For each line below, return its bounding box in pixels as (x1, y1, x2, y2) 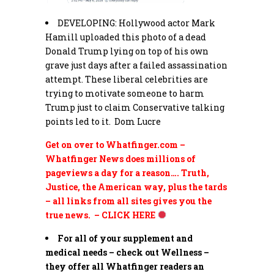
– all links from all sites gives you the (45, 194, 212, 207)
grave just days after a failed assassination (45, 59, 228, 71)
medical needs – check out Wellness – (45, 246, 209, 258)
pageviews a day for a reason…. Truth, (45, 166, 209, 179)
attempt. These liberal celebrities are (45, 73, 208, 85)
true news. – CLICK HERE (45, 209, 157, 221)
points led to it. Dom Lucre (45, 115, 161, 127)
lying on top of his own (108, 45, 209, 57)
